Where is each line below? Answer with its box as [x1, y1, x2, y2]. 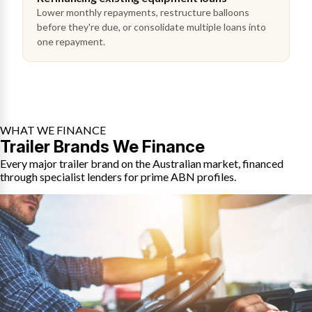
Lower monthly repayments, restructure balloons [37, 6, 249, 18]
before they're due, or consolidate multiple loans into [37, 21, 266, 33]
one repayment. [37, 36, 105, 47]
